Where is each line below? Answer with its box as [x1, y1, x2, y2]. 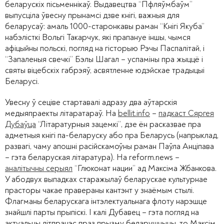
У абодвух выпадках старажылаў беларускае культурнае [5, 174, 207, 185]
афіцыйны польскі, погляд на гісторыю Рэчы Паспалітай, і [5, 43, 204, 54]
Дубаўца [5, 119, 36, 130]
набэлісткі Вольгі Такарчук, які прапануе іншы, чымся [5, 32, 190, 43]
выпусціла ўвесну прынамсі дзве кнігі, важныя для [5, 10, 179, 21]
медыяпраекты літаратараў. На [5, 108, 118, 119]
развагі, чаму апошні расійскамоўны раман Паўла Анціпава [5, 141, 214, 152]
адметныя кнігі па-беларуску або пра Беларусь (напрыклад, [5, 130, 218, 141]
